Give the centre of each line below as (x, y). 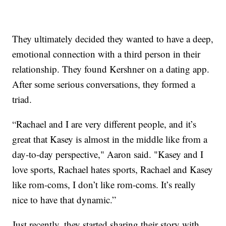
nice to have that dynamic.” (64, 199)
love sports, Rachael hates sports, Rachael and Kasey (113, 169)
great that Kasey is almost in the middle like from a (110, 139)
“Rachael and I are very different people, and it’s (104, 124)
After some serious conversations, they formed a (104, 84)
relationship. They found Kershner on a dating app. (111, 69)
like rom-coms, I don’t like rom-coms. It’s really (104, 184)
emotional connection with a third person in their (106, 53)
